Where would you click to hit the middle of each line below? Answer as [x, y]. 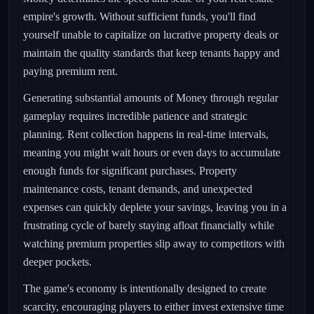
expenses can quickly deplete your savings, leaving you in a [155, 207]
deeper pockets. [57, 262]
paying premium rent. [70, 71]
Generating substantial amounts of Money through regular [151, 98]
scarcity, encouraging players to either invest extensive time [153, 307]
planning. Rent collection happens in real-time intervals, [146, 134]
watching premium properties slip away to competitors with [154, 244]
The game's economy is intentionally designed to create [145, 288]
